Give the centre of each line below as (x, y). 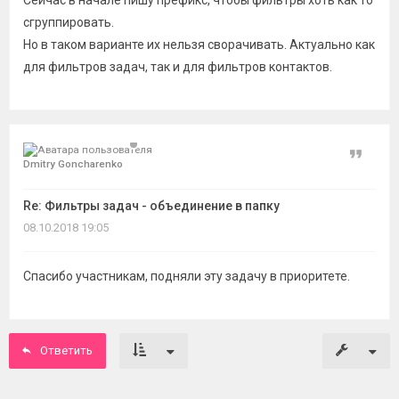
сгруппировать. (69, 22)
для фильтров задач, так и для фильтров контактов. (178, 67)
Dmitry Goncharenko (73, 164)
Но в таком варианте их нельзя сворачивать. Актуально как (199, 45)
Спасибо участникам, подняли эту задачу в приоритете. (187, 276)
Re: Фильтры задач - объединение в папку (151, 206)
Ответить (66, 350)
